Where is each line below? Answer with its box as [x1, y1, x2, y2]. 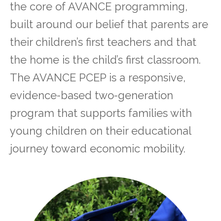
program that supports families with [10, 107, 192, 120]
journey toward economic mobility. [10, 142, 185, 155]
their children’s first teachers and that [10, 36, 196, 49]
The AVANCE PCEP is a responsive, [10, 71, 185, 84]
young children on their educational [10, 124, 191, 138]
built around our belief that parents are [10, 18, 208, 31]
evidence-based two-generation [10, 89, 173, 102]
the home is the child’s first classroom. [10, 53, 201, 67]
